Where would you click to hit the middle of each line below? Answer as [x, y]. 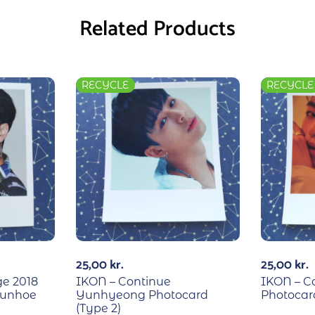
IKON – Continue [123, 282]
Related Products [157, 30]
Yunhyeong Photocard [142, 295]
